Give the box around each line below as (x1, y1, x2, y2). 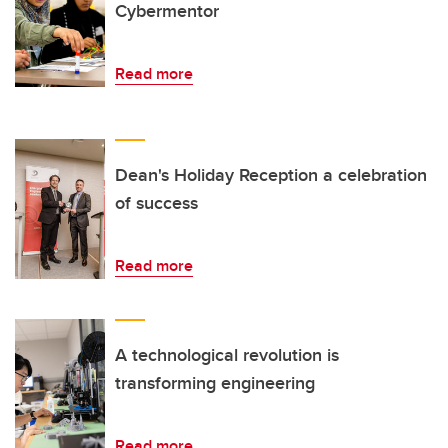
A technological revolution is (115, 342, 339, 369)
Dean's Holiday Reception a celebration (115, 162, 427, 189)
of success (115, 190, 198, 217)
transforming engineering (115, 370, 315, 397)
